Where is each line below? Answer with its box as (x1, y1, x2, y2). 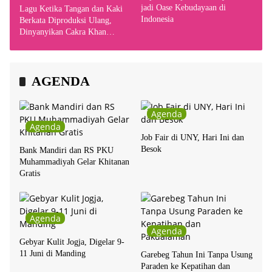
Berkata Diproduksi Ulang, (19, 16, 112, 25)
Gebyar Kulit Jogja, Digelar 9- (19, 237, 124, 247)
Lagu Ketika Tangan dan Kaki (19, 4, 123, 14)
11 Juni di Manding (19, 249, 86, 259)
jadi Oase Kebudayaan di (141, 3, 226, 13)
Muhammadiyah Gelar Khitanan (19, 157, 129, 167)
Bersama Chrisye (19, 39, 77, 49)
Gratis (19, 169, 40, 178)
